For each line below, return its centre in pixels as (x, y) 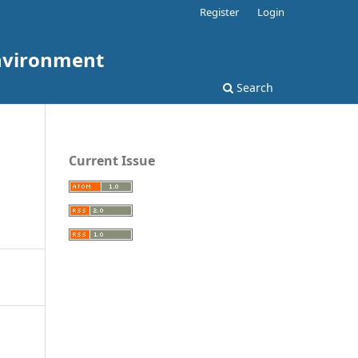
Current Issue (112, 160)
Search (253, 87)
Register (220, 12)
